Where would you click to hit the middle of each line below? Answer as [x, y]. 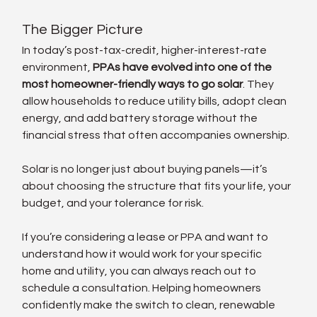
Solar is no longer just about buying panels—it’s [146, 169]
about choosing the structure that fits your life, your [158, 186]
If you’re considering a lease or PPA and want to [146, 237]
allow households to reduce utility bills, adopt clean [156, 101]
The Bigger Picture [83, 29]
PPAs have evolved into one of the [184, 67]
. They [260, 84]
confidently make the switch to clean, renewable [150, 305]
